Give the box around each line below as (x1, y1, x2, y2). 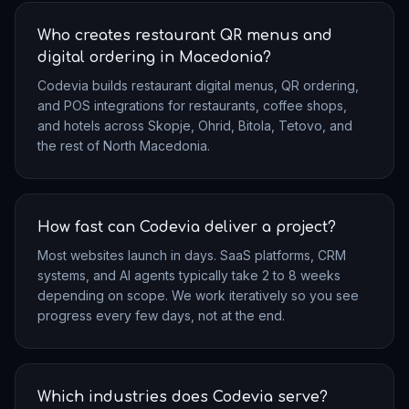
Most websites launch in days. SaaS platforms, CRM (37, 246, 346, 263)
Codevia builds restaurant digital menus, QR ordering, (37, 77, 359, 93)
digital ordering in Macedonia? (37, 48, 271, 66)
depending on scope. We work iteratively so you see (37, 287, 359, 303)
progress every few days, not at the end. (37, 307, 285, 323)
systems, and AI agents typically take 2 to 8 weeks (37, 267, 341, 283)
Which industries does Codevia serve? (37, 388, 328, 405)
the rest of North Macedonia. (37, 137, 210, 153)
